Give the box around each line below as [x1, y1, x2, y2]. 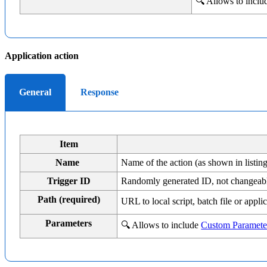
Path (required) [37, 194, 100, 204]
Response [80, 87, 119, 98]
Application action [5, 51, 79, 61]
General [19, 87, 51, 98]
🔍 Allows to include [121, 219, 201, 230]
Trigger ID [46, 175, 91, 186]
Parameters [45, 218, 92, 228]
